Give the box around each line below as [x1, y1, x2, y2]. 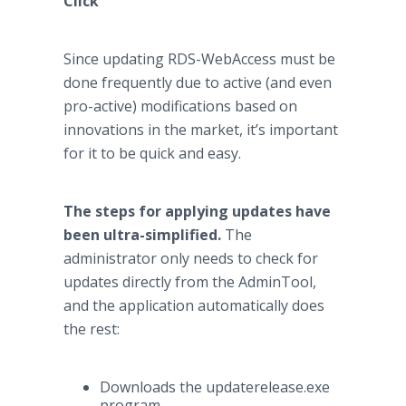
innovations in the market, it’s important [63, 120, 338, 140]
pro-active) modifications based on [63, 96, 297, 116]
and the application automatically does [63, 295, 324, 315]
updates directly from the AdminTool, [63, 272, 316, 292]
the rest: [63, 319, 120, 339]
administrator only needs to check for [63, 248, 318, 268]
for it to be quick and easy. [63, 143, 241, 163]
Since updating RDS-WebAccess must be [63, 49, 335, 69]
